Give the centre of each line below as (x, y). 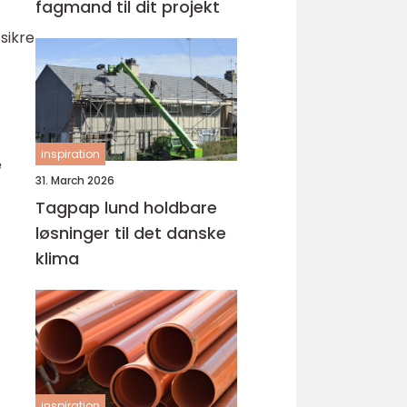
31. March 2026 (75, 180)
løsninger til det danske (131, 233)
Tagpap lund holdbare (89, 208)
